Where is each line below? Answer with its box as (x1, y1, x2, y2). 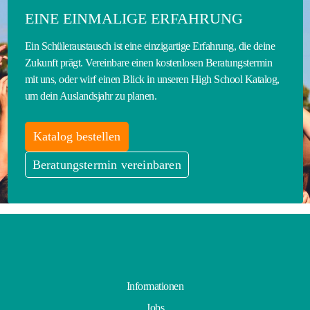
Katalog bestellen (33, 129, 120, 144)
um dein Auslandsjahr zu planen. (24, 90, 156, 102)
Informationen (126, 280, 184, 293)
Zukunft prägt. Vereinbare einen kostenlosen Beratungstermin (24, 57, 272, 69)
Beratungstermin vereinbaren (32, 158, 181, 172)
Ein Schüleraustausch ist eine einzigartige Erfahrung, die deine (24, 40, 275, 53)
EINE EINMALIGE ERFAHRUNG (24, 10, 243, 28)
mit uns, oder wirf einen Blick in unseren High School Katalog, (24, 73, 280, 86)
